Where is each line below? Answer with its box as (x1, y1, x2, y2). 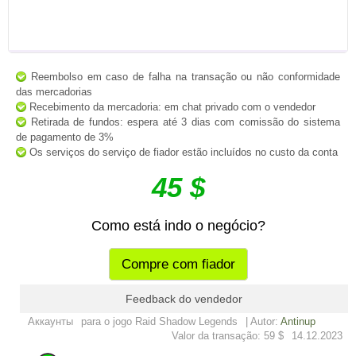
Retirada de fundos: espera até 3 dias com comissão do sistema (26, 116, 340, 129)
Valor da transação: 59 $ (172, 330, 284, 342)
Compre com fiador (121, 257, 235, 273)
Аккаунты (28, 315, 73, 328)
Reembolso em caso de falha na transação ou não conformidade (26, 71, 340, 83)
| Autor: (246, 315, 281, 328)
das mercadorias (16, 86, 92, 99)
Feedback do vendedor (126, 292, 242, 306)
